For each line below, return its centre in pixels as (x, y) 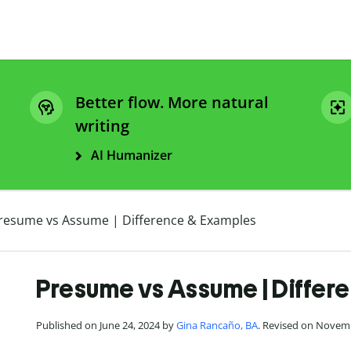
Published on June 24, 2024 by (106, 326)
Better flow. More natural (172, 103)
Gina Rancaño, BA (217, 326)
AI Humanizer (132, 156)
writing (102, 126)
